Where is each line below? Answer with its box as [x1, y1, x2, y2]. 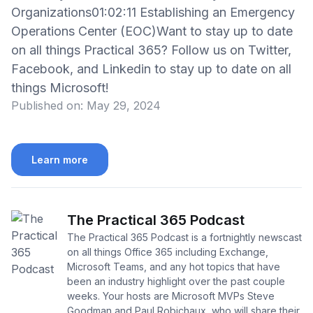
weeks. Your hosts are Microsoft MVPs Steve [67, 290, 275, 303]
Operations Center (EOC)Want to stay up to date [11, 24, 293, 38]
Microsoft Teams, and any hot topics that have [67, 261, 280, 273]
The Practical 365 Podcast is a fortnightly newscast [67, 231, 302, 244]
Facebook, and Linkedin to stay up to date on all [11, 61, 291, 76]
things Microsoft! [11, 80, 109, 95]
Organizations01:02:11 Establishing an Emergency [11, 5, 295, 20]
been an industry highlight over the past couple [67, 275, 285, 288]
